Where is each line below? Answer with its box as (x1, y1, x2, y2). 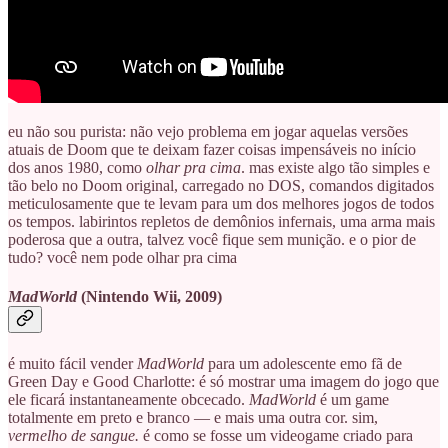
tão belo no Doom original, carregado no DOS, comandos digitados (8, 177, 434, 195)
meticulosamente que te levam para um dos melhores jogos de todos (8, 195, 434, 213)
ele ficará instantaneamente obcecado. (8, 390, 249, 408)
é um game (316, 390, 389, 408)
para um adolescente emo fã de (208, 354, 402, 372)
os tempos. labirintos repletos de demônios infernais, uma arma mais (8, 213, 435, 231)
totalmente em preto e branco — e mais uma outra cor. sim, (8, 408, 378, 426)
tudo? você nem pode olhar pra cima (8, 249, 237, 267)
